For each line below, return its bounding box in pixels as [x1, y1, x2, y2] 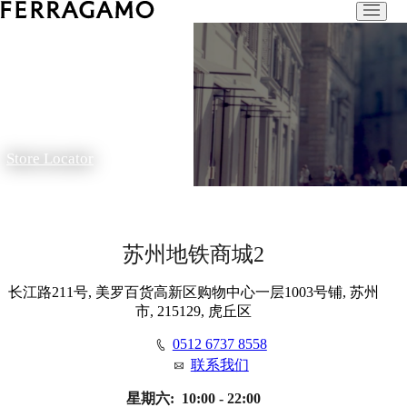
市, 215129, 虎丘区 [134, 303, 252, 320]
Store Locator [6, 150, 94, 168]
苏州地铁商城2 [122, 243, 264, 267]
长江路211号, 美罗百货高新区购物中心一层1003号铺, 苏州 [7, 284, 379, 301]
